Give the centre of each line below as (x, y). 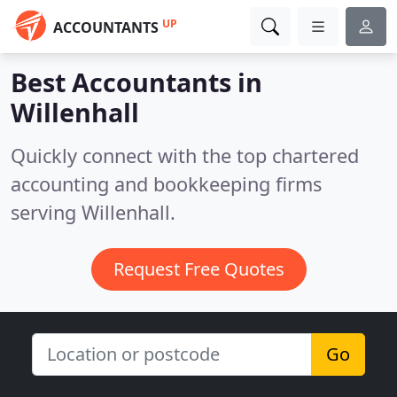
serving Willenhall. (93, 212)
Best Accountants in (136, 82)
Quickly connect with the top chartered (185, 156)
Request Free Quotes (198, 269)
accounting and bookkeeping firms (166, 184)
